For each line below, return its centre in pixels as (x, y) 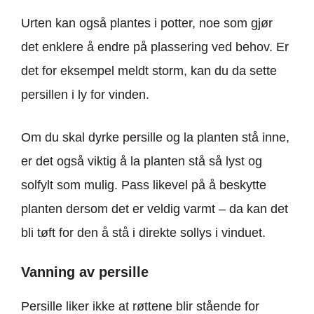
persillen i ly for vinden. (85, 95)
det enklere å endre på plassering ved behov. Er (155, 47)
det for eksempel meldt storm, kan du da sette (149, 71)
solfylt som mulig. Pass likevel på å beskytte (144, 185)
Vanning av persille (85, 272)
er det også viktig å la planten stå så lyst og (142, 162)
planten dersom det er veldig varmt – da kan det (155, 209)
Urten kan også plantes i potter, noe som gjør (147, 23)
